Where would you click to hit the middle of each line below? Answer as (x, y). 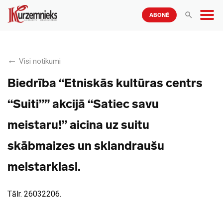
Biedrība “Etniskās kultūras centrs (105, 83)
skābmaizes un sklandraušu (86, 146)
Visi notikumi (40, 61)
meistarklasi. (44, 167)
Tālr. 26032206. (34, 194)
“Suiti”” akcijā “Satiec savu (83, 104)
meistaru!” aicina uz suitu (78, 125)
